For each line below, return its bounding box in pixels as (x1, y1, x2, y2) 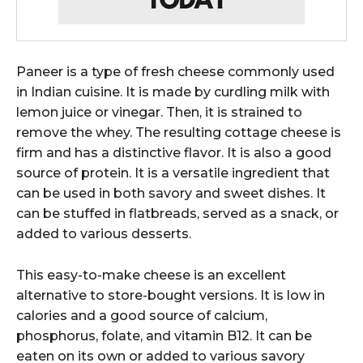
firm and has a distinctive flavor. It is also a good (16, 145, 331, 161)
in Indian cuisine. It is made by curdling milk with (16, 84, 330, 100)
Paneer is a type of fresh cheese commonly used (16, 64, 335, 80)
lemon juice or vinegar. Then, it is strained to (16, 105, 302, 121)
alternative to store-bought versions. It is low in (16, 288, 325, 304)
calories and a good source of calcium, (16, 308, 267, 324)
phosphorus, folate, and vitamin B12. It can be (16, 328, 312, 344)
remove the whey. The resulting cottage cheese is (16, 125, 341, 141)
